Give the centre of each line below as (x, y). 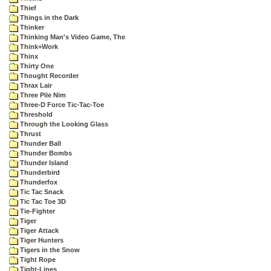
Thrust (30, 134)
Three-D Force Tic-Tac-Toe (61, 105)
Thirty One (36, 66)
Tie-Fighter (37, 211)
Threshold (35, 114)
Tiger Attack (38, 230)
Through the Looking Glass (63, 124)
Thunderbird (39, 172)
